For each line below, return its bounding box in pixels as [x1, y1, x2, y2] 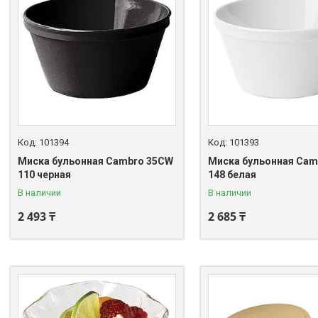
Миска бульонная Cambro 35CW [18, 155, 173, 167]
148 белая [207, 168, 256, 180]
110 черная [18, 168, 71, 180]
